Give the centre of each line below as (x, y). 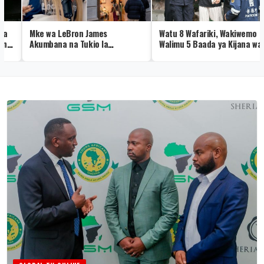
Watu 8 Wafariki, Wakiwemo (190, 34)
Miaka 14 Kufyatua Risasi (187, 55)
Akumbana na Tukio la (51, 44)
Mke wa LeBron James (51, 34)
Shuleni (155, 65)
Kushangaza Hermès (48, 55)
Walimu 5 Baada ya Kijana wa (193, 44)
